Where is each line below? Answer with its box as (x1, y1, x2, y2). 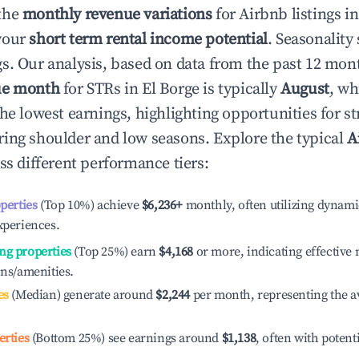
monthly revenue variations (22, 5, 212, 25)
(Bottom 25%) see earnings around (29, 330, 222, 346)
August (280, 79, 329, 99)
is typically (199, 79, 281, 99)
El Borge (142, 79, 200, 99)
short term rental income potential (29, 30, 268, 50)
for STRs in (59, 79, 143, 99)
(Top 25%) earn (71, 244, 156, 260)
